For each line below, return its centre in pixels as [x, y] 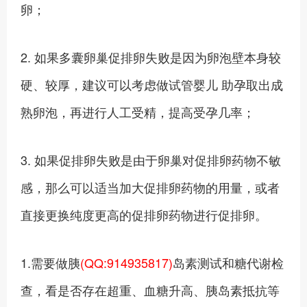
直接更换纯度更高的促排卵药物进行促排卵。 [144, 214]
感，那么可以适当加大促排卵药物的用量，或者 [150, 187]
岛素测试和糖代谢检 [228, 262]
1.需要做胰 [50, 262]
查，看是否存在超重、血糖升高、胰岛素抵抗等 [150, 290]
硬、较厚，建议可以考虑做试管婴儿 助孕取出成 [152, 84]
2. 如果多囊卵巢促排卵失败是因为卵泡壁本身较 [151, 57]
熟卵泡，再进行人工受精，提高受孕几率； [138, 112]
